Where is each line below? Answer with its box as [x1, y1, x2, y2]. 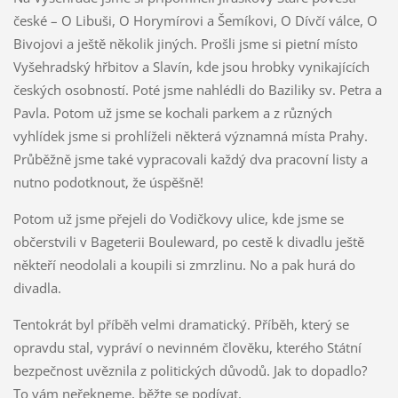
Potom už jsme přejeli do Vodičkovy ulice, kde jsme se [12, 210, 344, 228]
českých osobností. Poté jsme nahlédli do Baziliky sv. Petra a [12, 81, 382, 99]
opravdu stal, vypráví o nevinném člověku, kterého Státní [12, 338, 362, 357]
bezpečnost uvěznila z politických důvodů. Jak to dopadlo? [12, 362, 367, 380]
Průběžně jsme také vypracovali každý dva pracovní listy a [12, 150, 368, 169]
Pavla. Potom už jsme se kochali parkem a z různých [12, 104, 332, 123]
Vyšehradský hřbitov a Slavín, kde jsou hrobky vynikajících [12, 58, 370, 76]
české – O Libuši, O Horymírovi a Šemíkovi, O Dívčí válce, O [12, 12, 378, 30]
